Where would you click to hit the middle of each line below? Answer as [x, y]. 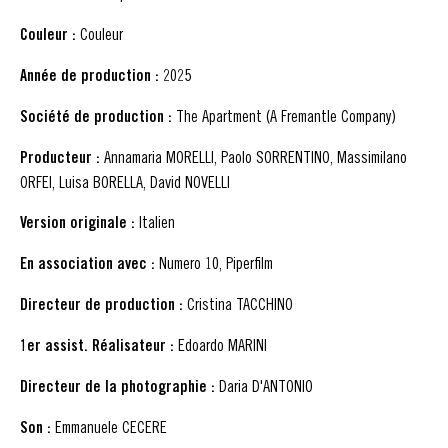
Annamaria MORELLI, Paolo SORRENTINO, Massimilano [253, 156]
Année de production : [89, 75]
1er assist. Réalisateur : [97, 345]
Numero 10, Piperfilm [214, 262]
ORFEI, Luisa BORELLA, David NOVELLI [125, 181]
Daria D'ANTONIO [264, 385]
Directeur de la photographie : [117, 386]
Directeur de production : [101, 304]
